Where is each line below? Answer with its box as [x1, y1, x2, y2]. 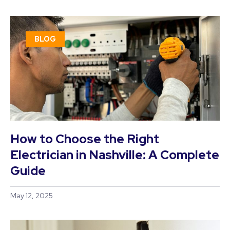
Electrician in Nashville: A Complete [10, 147, 219, 163]
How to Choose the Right [10, 131, 159, 147]
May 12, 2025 [10, 191, 53, 200]
